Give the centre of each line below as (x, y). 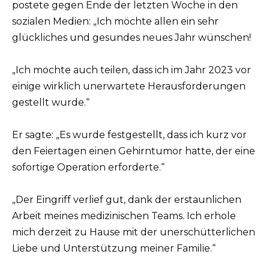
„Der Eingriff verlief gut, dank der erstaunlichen (127, 200)
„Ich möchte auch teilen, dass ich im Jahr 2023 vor (131, 70)
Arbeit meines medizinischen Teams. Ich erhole (124, 216)
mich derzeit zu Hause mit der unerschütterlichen (134, 232)
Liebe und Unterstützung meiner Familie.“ (114, 249)
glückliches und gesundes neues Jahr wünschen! (131, 37)
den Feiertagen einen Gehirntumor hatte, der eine (134, 151)
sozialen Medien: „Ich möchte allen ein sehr (115, 21)
